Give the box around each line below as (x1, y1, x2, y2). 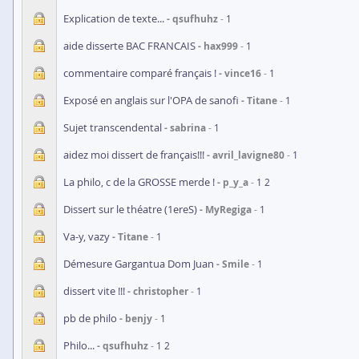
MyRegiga (205, 203, 252, 216)
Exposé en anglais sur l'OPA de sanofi (63, 93, 239, 107)
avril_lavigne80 (212, 148, 284, 162)
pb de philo (63, 311, 117, 325)
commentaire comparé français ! (63, 66, 216, 80)
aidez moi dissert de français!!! (63, 147, 204, 162)
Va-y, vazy (63, 229, 110, 244)
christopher (133, 284, 188, 298)
